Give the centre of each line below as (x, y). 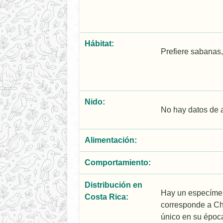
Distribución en (113, 185)
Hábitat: (99, 44)
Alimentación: (111, 140)
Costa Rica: (107, 197)
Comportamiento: (118, 163)
